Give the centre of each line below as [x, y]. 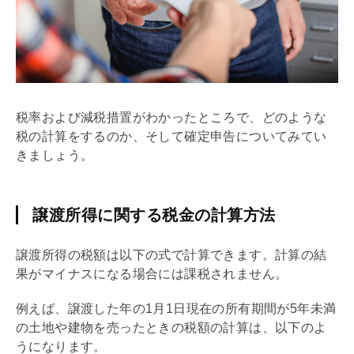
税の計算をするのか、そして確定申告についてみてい [171, 136]
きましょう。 [55, 155]
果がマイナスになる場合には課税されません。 [152, 273]
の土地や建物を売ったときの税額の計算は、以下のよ [171, 327]
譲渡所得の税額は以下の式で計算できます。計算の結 [171, 254]
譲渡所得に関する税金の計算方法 [154, 215]
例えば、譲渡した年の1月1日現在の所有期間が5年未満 [176, 308]
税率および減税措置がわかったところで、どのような [171, 117]
